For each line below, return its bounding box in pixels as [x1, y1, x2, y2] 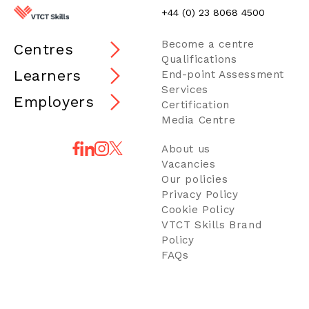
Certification [161, 98, 230, 111]
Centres [14, 40, 74, 58]
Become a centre [161, 37, 255, 50]
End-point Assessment [161, 68, 284, 81]
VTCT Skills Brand [161, 218, 262, 231]
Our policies [161, 172, 228, 186]
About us [161, 142, 210, 155]
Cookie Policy [161, 203, 235, 216]
